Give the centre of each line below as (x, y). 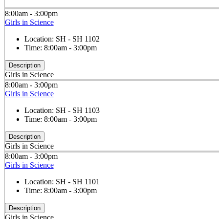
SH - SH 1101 (77, 182)
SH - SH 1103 (77, 110)
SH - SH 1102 (77, 39)
